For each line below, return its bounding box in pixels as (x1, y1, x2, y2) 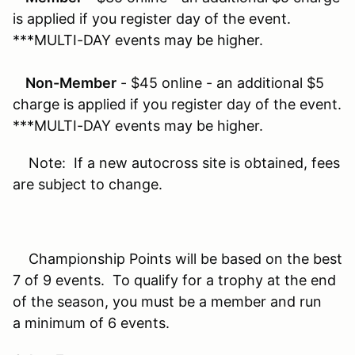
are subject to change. (13, 175, 162, 193)
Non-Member (13, 74, 116, 91)
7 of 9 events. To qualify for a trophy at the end (13, 271, 336, 288)
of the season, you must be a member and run (13, 292, 322, 310)
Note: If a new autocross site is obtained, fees (13, 154, 340, 171)
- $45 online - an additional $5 (116, 74, 324, 91)
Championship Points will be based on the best (13, 250, 342, 267)
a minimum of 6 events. (13, 314, 170, 331)
